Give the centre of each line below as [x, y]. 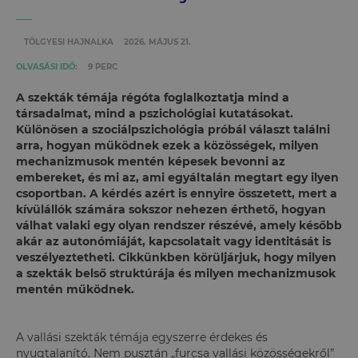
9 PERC [103, 66]
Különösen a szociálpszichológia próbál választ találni [173, 129]
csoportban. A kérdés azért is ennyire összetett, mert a [177, 193]
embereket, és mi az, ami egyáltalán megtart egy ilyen [177, 177]
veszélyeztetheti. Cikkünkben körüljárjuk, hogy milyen [176, 257]
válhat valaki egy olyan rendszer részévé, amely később [179, 225]
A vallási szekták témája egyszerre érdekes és [142, 337]
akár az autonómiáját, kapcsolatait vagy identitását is [173, 241]
